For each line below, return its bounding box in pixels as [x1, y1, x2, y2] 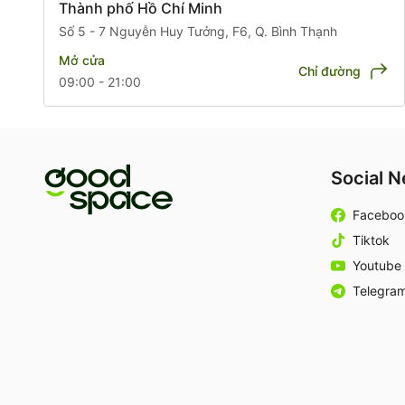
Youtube [353, 257, 401, 273]
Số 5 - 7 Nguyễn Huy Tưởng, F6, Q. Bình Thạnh [59, 23, 337, 39]
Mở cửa [59, 52, 105, 68]
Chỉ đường [298, 62, 361, 79]
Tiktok [353, 231, 390, 248]
